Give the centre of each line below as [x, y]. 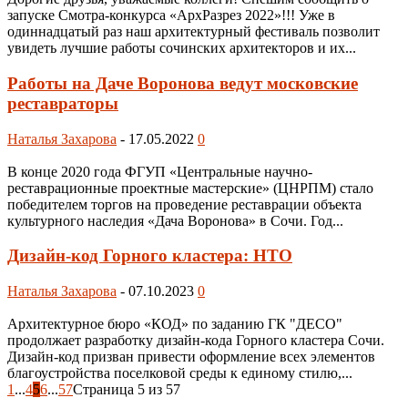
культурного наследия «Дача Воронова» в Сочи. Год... [175, 220]
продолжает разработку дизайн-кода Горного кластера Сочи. [198, 340]
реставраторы [63, 103]
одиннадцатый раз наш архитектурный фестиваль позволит [194, 32]
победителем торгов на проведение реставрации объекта [184, 204]
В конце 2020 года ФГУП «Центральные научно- [160, 171]
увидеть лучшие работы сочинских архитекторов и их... [182, 48]
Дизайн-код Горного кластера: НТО [150, 256]
